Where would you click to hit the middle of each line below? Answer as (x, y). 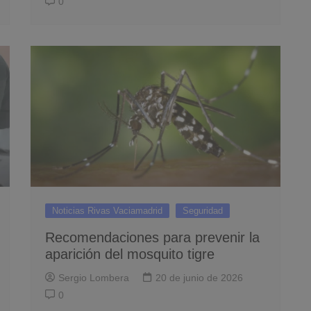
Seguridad (203, 210)
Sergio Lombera (94, 277)
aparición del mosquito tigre (130, 254)
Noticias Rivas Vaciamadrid (107, 210)
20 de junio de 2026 (199, 277)
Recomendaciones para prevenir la (152, 237)
